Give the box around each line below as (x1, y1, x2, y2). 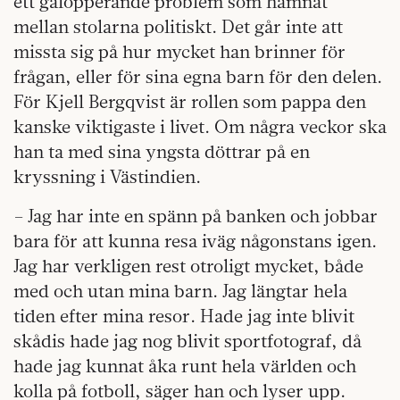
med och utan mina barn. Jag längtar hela (13, 279, 347, 303)
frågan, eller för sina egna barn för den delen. (13, 65, 382, 88)
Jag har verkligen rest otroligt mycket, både (13, 254, 363, 278)
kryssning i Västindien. (13, 165, 201, 188)
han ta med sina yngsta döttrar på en (13, 140, 310, 163)
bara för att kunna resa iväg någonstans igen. (13, 229, 377, 253)
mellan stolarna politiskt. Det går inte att (13, 15, 343, 38)
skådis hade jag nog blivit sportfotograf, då (13, 329, 362, 353)
